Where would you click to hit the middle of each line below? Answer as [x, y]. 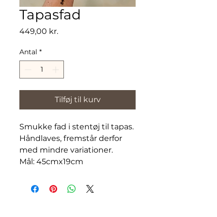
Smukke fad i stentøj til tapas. [77, 126]
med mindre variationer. [66, 150]
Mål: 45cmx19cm [51, 161]
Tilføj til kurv [77, 99]
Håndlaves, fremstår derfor [71, 138]
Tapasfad [50, 14]
